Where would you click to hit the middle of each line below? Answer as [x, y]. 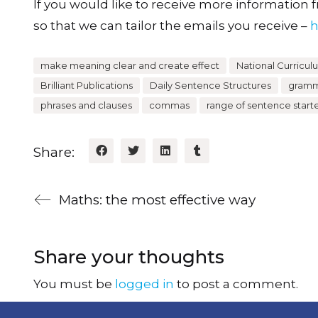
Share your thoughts [129, 257]
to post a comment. [236, 284]
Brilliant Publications [87, 85]
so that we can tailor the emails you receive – [172, 26]
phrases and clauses [86, 105]
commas [169, 105]
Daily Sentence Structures [210, 85]
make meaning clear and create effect [130, 65]
